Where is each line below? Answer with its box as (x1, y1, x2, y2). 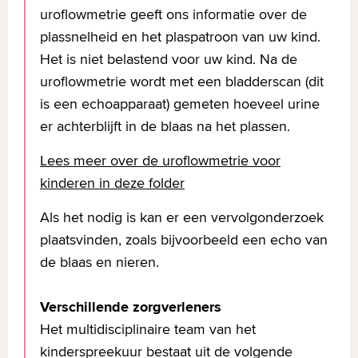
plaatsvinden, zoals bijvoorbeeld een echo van (40, 229, 328, 249)
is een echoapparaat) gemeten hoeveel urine (40, 93, 320, 113)
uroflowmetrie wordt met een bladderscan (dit (40, 71, 324, 91)
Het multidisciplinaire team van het (40, 319, 256, 339)
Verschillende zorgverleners (40, 296, 221, 317)
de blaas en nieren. (40, 252, 159, 272)
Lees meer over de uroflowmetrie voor (40, 150, 280, 170)
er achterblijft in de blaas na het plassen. (40, 116, 290, 136)
